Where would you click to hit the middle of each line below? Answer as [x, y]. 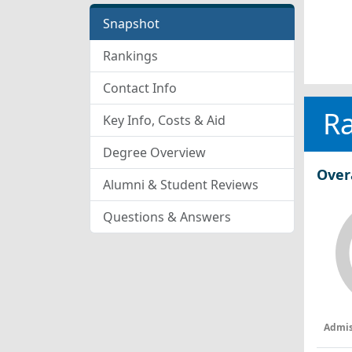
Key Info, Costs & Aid [164, 120]
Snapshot [131, 24]
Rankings [130, 56]
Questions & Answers [167, 217]
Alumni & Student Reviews [181, 185]
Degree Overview [154, 152]
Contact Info [140, 88]
